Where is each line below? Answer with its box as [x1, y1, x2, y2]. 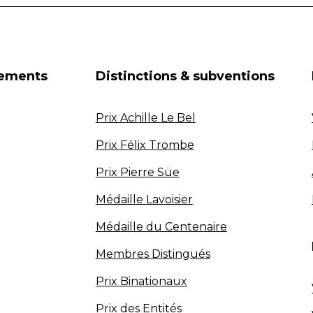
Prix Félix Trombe [95, 138, 194, 152]
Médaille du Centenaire [95, 220, 227, 234]
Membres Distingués [95, 247, 210, 261]
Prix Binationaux [95, 275, 187, 289]
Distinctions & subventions [95, 68, 275, 85]
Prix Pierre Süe [95, 166, 180, 180]
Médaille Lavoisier [95, 193, 193, 207]
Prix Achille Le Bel [95, 111, 196, 125]
